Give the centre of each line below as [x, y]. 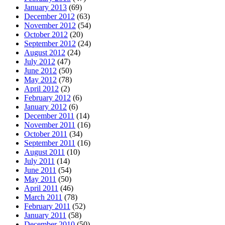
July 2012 [40, 61]
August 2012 [45, 52]
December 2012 [49, 16]
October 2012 [46, 34]
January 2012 [45, 106]
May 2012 [40, 79]
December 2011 [49, 116]
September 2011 [50, 143]
